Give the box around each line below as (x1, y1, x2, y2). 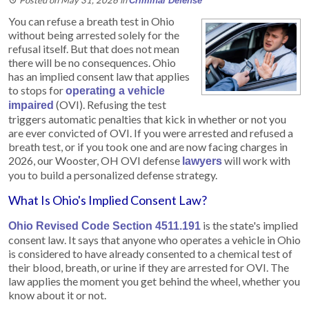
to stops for (8, 83, 66, 97)
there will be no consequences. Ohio (8, 55, 176, 69)
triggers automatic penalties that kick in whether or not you (8, 112, 286, 126)
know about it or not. (8, 288, 106, 301)
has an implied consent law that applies (8, 69, 190, 83)
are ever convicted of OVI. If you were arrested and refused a (8, 126, 293, 139)
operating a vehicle (66, 84, 165, 97)
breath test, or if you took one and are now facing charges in (8, 139, 288, 153)
